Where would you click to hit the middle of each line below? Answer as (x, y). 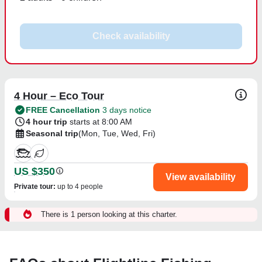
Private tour (34, 186)
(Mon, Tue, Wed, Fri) (117, 133)
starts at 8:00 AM (101, 121)
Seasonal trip (52, 133)
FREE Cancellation (63, 110)
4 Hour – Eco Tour (59, 96)
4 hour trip (46, 121)
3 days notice (126, 110)
